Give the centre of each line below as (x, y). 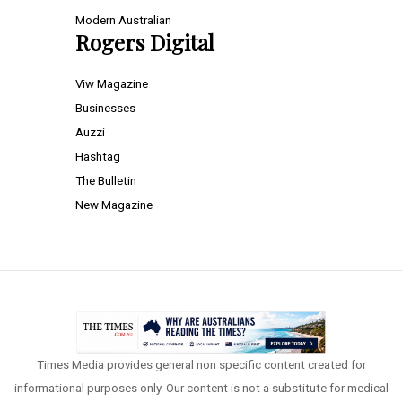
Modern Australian (123, 21)
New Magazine (114, 205)
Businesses (105, 109)
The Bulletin (106, 181)
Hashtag (98, 157)
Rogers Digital (145, 43)
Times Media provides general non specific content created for (201, 364)
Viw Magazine (112, 84)
